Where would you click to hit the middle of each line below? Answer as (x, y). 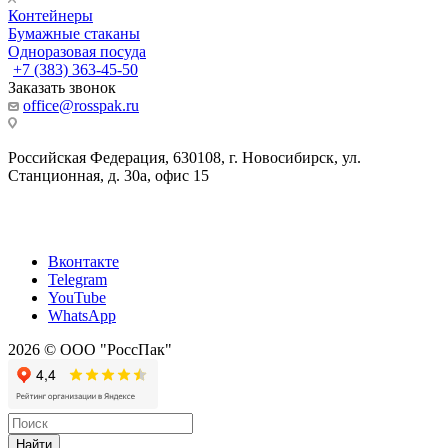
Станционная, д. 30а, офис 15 (108, 176)
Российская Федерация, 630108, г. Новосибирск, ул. (184, 158)
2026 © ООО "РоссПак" (90, 350)
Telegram (77, 280)
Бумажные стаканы (74, 34)
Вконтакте (83, 262)
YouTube (77, 298)
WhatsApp (82, 316)
